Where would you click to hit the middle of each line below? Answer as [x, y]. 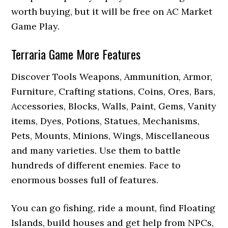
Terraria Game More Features [76, 54]
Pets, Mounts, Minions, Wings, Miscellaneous [111, 136]
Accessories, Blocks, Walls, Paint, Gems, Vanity [114, 106]
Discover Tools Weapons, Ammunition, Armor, [112, 77]
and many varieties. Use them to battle [96, 150]
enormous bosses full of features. [85, 180]
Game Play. [36, 26]
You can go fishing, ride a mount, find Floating [113, 208]
